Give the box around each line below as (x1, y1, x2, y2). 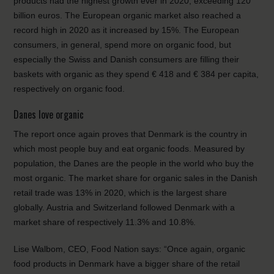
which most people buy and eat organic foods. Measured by (13, 144, 245, 154)
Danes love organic (13, 107, 84, 122)
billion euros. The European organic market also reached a (13, 10, 242, 20)
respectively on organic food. (13, 84, 125, 94)
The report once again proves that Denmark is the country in (13, 129, 248, 139)
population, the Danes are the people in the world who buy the (13, 158, 254, 168)
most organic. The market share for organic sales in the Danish (13, 173, 258, 183)
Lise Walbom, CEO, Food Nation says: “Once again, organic (13, 244, 246, 254)
